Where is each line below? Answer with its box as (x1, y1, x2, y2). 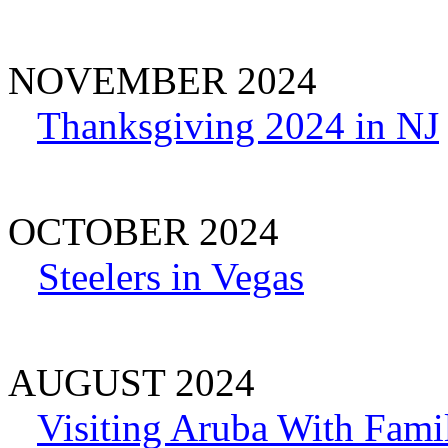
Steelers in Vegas (38, 254, 304, 298)
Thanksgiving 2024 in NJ (37, 103, 439, 147)
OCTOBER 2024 (8, 209, 279, 253)
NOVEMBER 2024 (8, 58, 317, 102)
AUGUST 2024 (8, 360, 255, 404)
